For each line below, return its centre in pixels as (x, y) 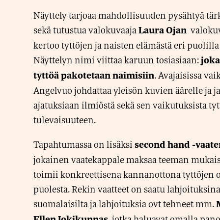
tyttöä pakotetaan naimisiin (94, 75)
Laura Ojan (163, 30)
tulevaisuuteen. (65, 120)
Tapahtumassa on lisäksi (84, 144)
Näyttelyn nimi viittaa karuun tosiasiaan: (117, 60)
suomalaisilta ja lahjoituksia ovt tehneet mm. (125, 204)
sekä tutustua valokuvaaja (86, 30)
